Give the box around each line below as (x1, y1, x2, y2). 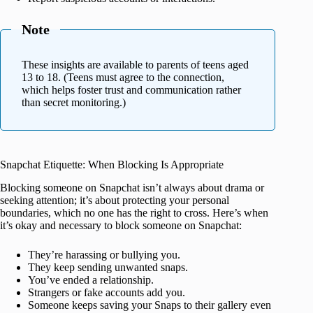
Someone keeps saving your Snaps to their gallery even (28, 299, 271, 312)
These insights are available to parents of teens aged (22, 59, 249, 71)
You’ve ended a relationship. (28, 274, 154, 286)
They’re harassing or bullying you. (28, 249, 180, 261)
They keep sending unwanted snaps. (28, 261, 188, 274)
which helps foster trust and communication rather (22, 84, 241, 96)
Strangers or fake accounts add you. (28, 286, 185, 299)
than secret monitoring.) (22, 96, 126, 109)
